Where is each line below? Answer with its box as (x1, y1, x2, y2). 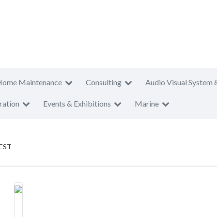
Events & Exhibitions (43, 99, 111, 108)
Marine (135, 99, 159, 108)
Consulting (86, 77, 122, 87)
